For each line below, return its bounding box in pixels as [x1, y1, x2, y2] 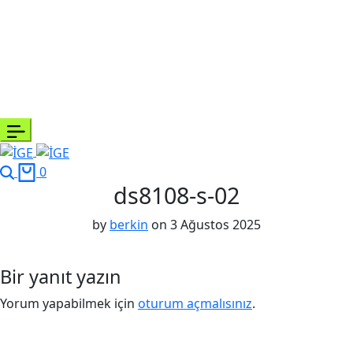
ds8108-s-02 [113, 180, 240, 211]
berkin [110, 216, 148, 234]
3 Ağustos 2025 [170, 216, 261, 234]
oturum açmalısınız [138, 295, 252, 313]
